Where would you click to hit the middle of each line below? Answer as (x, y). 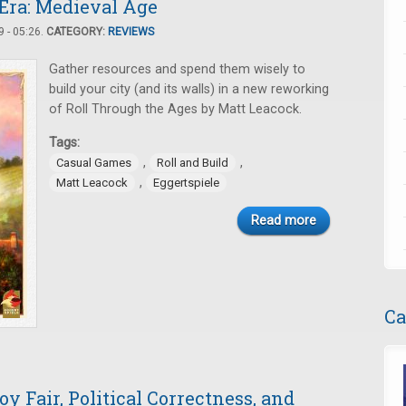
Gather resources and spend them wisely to (177, 69)
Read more (284, 221)
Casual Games (94, 163)
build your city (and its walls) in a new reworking (189, 89)
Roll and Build (193, 163)
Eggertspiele (186, 183)
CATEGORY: (77, 32)
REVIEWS (131, 32)
